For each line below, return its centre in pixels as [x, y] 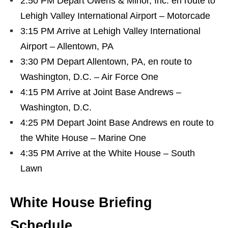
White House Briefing [81, 203]
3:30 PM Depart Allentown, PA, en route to [106, 62]
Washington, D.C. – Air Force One [89, 77]
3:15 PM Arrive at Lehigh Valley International [110, 31]
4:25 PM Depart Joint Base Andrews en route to [117, 123]
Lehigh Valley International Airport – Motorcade [115, 16]
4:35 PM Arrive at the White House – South [108, 153]
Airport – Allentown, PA [67, 46]
